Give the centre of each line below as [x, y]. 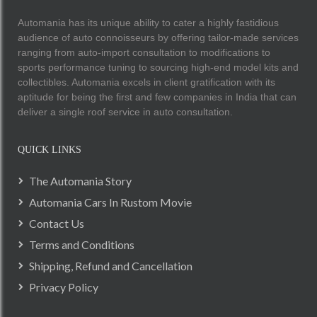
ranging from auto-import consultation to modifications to [144, 52]
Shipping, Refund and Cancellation [111, 265]
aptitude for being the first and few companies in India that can [157, 97]
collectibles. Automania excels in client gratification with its [146, 82]
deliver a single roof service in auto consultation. [125, 111]
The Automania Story [80, 180]
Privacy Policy [64, 287]
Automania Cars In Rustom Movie [110, 202]
